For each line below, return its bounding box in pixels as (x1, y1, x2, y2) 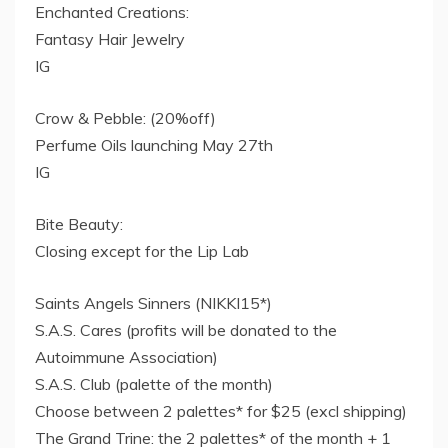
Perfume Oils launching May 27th (35, 135, 273, 156)
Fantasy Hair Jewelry (35, 29, 185, 50)
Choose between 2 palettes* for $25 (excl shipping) (35, 401, 407, 422)
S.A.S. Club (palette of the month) (35, 374, 273, 395)
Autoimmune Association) (35, 347, 218, 368)
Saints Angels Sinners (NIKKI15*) (35, 293, 272, 314)
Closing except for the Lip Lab (35, 241, 249, 262)
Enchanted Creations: (35, 2, 189, 23)
